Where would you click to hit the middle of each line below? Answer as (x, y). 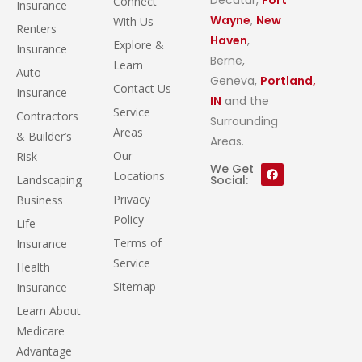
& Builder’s (44, 136)
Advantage (44, 351)
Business (40, 200)
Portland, (288, 80)
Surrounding (244, 121)
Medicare (40, 330)
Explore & (139, 44)
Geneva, (236, 80)
